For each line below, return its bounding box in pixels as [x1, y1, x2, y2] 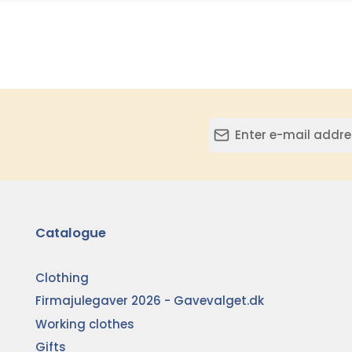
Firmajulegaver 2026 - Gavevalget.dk [35, 292, 265, 310]
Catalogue [35, 224, 107, 242]
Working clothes [35, 315, 135, 332]
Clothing [35, 269, 90, 286]
